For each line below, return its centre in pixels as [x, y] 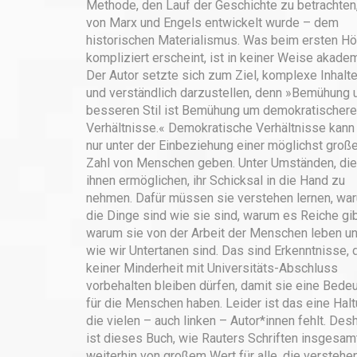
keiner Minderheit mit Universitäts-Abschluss [212, 268]
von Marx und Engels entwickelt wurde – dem [212, 23]
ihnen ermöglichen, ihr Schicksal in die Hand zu [215, 180]
